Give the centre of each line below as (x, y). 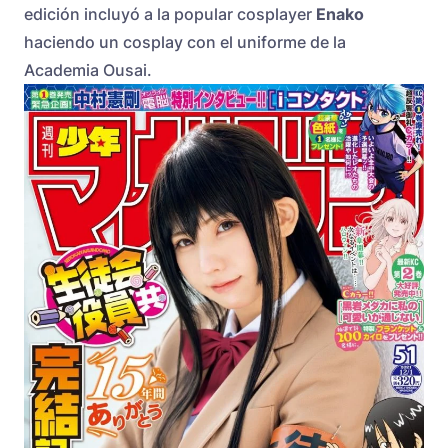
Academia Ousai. (88, 70)
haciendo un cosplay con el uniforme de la (185, 42)
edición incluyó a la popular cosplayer (170, 14)
